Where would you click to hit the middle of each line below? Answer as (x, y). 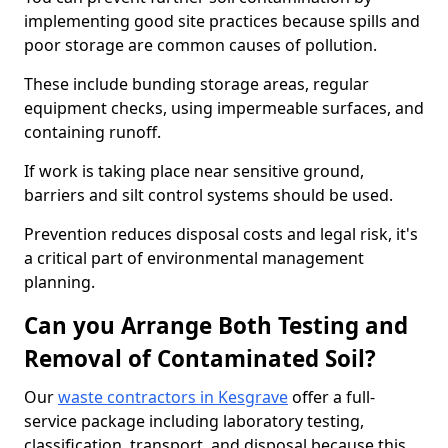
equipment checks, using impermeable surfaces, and (224, 108)
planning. (59, 282)
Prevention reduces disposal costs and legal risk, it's (221, 234)
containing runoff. (92, 132)
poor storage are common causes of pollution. (200, 45)
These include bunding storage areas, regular (196, 84)
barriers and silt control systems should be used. (208, 195)
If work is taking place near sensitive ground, (194, 171)
